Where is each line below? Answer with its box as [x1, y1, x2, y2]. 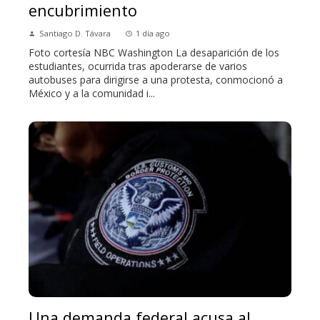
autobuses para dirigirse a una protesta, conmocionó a [29, 73, 283, 87]
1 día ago [136, 28, 170, 39]
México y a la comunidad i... [29, 86, 155, 101]
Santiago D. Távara [39, 28, 111, 39]
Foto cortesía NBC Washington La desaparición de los [29, 46, 279, 60]
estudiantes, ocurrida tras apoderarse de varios [29, 59, 247, 74]
